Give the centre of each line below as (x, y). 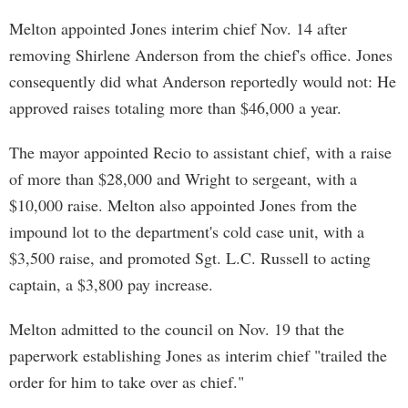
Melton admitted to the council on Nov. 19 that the (177, 329)
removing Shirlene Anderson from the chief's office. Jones (201, 55)
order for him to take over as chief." (127, 382)
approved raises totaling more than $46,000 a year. (175, 107)
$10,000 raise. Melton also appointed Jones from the (183, 205)
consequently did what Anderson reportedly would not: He (203, 81)
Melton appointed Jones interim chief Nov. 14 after (178, 28)
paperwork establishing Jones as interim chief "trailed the (198, 355)
